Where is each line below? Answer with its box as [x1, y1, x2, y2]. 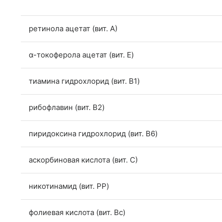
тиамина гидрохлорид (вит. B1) [29, 76, 140, 86]
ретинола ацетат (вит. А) [29, 24, 117, 34]
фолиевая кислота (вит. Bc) [29, 208, 125, 218]
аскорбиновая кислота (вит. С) [29, 155, 138, 165]
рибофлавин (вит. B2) [29, 103, 105, 112]
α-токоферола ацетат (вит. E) [29, 50, 134, 60]
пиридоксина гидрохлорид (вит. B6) [29, 129, 158, 139]
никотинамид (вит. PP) [29, 181, 109, 191]
